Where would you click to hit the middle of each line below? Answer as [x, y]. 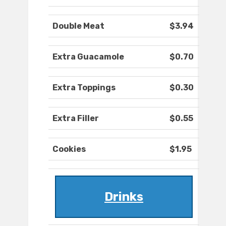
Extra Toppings [84, 88]
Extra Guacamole [88, 57]
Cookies [69, 149]
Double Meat [78, 26]
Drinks [124, 197]
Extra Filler [76, 119]
